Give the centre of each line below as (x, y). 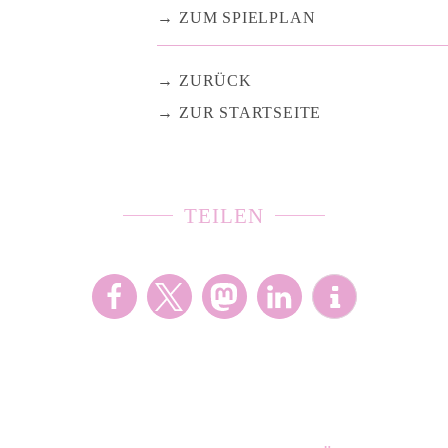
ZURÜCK (215, 80)
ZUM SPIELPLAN (247, 17)
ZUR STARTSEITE (250, 112)
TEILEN (224, 215)
